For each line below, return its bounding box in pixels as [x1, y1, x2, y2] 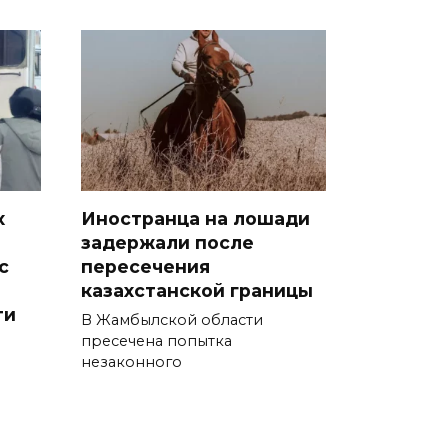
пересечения [81, 256, 210, 278]
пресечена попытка [81, 332, 232, 351]
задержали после [81, 232, 254, 254]
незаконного [81, 353, 182, 372]
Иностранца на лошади [81, 208, 310, 230]
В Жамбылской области [81, 311, 263, 330]
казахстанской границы [81, 280, 313, 302]
